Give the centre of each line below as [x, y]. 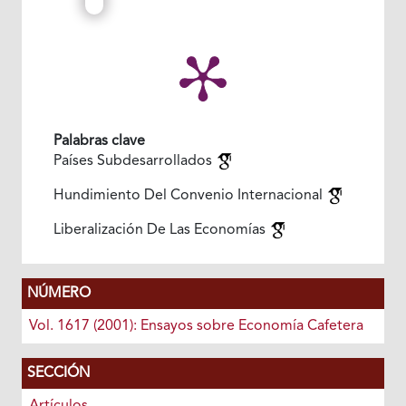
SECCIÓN [58, 373]
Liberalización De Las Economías [161, 230]
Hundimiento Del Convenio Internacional [189, 195]
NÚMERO [58, 293]
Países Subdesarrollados [134, 161]
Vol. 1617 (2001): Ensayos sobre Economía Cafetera [196, 326]
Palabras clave [99, 141]
